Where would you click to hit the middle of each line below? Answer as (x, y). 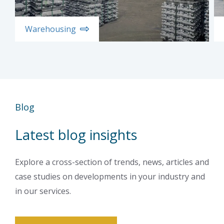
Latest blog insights (76, 134)
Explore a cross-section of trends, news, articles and (112, 162)
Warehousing (50, 29)
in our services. (43, 191)
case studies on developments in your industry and (110, 176)
